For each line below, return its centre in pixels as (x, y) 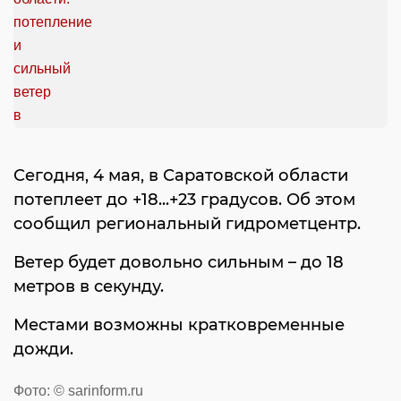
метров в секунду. (89, 287)
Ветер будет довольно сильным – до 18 (179, 263)
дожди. (43, 350)
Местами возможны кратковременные (179, 325)
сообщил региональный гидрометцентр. (187, 224)
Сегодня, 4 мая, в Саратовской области (181, 176)
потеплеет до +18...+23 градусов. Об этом (184, 200)
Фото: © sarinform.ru (78, 391)
